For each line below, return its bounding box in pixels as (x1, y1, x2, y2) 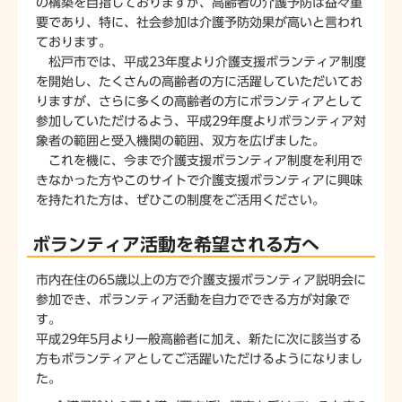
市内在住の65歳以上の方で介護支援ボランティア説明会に (36, 273, 366, 286)
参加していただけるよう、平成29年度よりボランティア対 (36, 114, 366, 127)
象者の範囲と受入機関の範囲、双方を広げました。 (36, 134, 325, 147)
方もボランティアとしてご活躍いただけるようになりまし (36, 352, 363, 365)
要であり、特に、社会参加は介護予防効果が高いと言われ (36, 15, 363, 29)
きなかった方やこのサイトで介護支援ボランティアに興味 (36, 173, 363, 187)
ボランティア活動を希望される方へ (32, 235, 319, 254)
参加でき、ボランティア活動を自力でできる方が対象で (36, 293, 350, 306)
